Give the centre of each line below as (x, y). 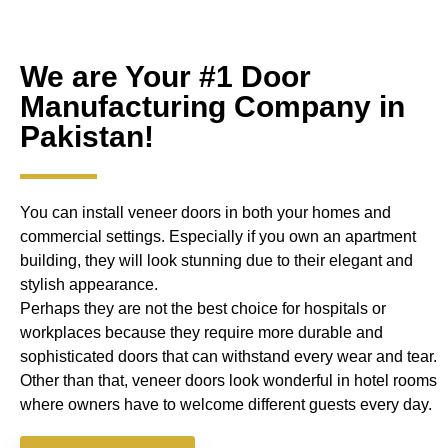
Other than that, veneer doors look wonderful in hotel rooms (228, 381)
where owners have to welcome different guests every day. (226, 405)
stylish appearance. (89, 285)
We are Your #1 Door (165, 77)
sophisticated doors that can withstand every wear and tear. (228, 357)
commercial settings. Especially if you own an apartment (218, 237)
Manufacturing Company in (212, 107)
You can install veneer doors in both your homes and (205, 213)
